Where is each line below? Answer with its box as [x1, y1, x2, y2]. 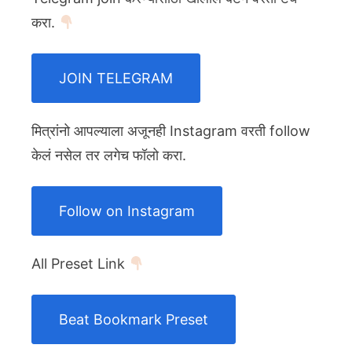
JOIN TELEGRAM [59, 70, 173, 87]
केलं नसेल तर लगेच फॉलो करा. [31, 147, 186, 164]
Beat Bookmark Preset [59, 311, 208, 328]
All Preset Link [31, 255, 129, 273]
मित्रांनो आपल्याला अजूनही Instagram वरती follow [31, 123, 310, 140]
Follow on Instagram [59, 203, 195, 220]
